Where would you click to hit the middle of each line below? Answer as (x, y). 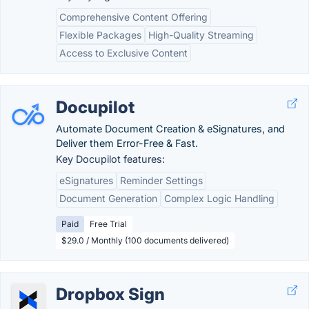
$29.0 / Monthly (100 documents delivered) (145, 240)
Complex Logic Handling (219, 198)
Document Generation (108, 198)
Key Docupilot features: (110, 159)
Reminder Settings (161, 180)
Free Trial (108, 224)
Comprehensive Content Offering (133, 17)
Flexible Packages (100, 35)
